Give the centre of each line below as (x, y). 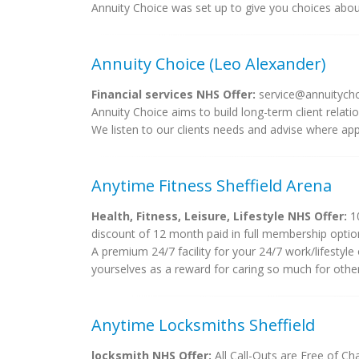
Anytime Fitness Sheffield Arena (212, 186)
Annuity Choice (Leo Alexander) (209, 64)
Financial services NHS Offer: (173, 94)
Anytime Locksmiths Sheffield (203, 325)
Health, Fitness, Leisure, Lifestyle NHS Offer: (219, 216)
